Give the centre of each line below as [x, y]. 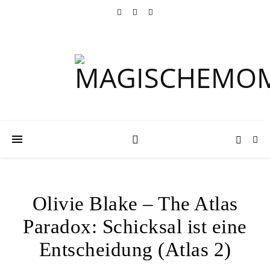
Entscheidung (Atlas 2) [135, 250]
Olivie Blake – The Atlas [135, 204]
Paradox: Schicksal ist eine [135, 227]
